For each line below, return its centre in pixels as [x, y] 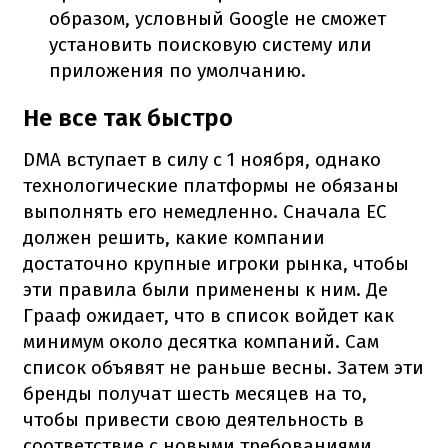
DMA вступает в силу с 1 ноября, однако [202, 159]
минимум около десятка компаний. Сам [201, 341]
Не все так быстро [128, 117]
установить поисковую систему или [211, 44]
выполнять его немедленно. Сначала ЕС [205, 211]
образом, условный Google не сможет [218, 18]
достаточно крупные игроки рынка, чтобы [216, 263]
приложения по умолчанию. [178, 70]
